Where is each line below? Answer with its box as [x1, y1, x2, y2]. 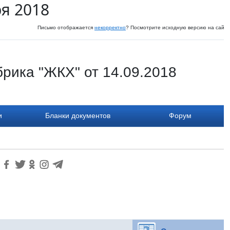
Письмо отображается [37, 24, 94, 30]
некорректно [94, 24, 126, 30]
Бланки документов [45, 111, 110, 120]
